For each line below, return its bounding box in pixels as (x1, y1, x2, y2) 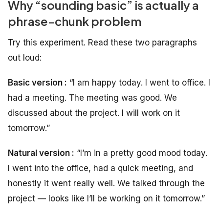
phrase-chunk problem (8, 13, 142, 28)
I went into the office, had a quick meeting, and (8, 163, 193, 173)
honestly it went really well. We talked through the (8, 178, 205, 188)
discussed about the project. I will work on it (8, 108, 180, 118)
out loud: (8, 52, 42, 63)
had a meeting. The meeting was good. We (8, 92, 177, 103)
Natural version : (8, 148, 74, 158)
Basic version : (8, 77, 67, 88)
